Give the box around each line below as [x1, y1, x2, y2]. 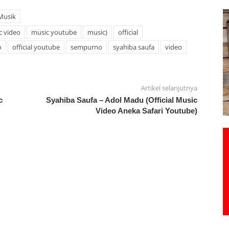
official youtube [12, 42, 60, 52]
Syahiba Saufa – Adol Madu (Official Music [45, 96, 197, 105]
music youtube [31, 28, 77, 37]
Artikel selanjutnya [141, 83, 197, 93]
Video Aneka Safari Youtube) [95, 106, 197, 116]
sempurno [70, 42, 102, 52]
